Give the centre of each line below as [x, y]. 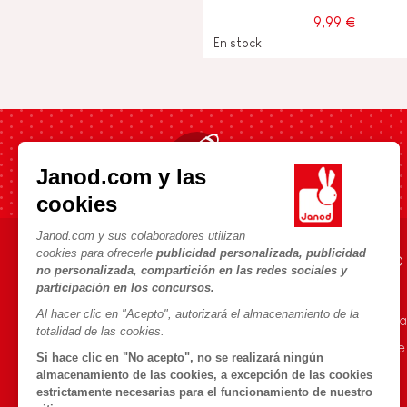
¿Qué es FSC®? [349, 374]
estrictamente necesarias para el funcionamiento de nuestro [204, 392]
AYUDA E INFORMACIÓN [160, 261]
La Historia [335, 293]
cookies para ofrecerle [96, 253]
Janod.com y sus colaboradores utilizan [141, 235]
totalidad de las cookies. [100, 331]
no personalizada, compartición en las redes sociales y [192, 270]
